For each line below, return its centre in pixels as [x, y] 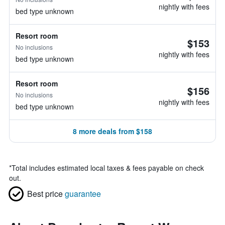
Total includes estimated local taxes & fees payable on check [108, 168]
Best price [45, 194]
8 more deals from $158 [113, 131]
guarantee [83, 194]
